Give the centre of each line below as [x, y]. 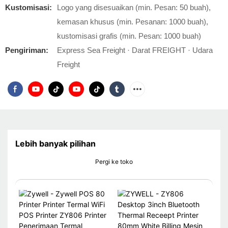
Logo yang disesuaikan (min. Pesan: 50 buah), [134, 7]
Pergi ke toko [114, 162]
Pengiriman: [27, 50]
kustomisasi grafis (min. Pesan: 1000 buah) [129, 36]
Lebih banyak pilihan [55, 144]
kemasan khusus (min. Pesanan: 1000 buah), [133, 22]
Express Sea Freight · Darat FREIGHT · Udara [135, 50]
